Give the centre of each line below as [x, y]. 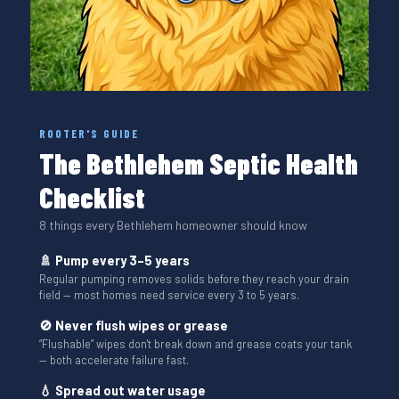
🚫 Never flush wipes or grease [134, 325]
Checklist [92, 196]
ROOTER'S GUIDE [89, 133]
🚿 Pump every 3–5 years [114, 260]
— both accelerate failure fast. [114, 359]
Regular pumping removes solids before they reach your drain [194, 278]
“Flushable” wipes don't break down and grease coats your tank [195, 343]
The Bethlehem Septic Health [199, 163]
